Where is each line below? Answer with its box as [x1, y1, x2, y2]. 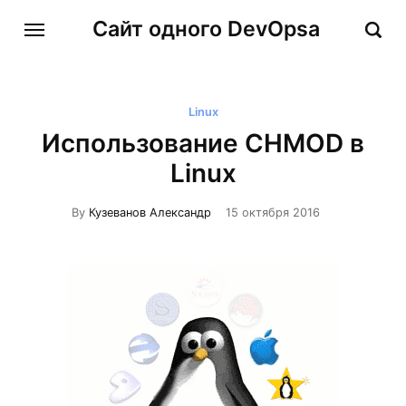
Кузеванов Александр [88, 205, 211, 219]
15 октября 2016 [226, 205, 320, 219]
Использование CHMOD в [42, 128, 364, 159]
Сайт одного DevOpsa [92, 16, 320, 43]
